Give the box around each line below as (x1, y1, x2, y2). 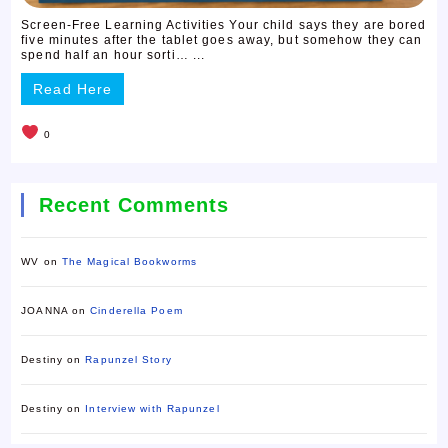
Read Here (33, 81, 113, 98)
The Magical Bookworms (61, 256, 197, 268)
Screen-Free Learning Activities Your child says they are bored (21, 18, 427, 33)
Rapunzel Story (85, 354, 172, 366)
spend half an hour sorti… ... (21, 48, 206, 63)
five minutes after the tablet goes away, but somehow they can (21, 33, 423, 48)
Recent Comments (39, 194, 230, 217)
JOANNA (21, 305, 68, 317)
